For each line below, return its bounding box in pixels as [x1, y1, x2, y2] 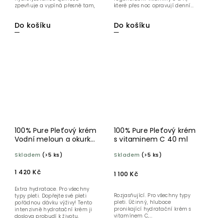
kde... [15, 8, 27, 16]
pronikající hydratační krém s [114, 205, 191, 213]
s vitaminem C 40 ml [114, 134, 188, 145]
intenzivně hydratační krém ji [15, 206, 92, 214]
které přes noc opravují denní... [114, 1, 194, 9]
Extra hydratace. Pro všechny [15, 185, 90, 193]
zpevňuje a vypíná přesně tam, [15, 1, 95, 9]
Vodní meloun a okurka [15, 134, 95, 145]
